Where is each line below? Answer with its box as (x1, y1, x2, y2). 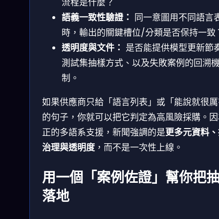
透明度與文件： (62, 41, 123, 54)
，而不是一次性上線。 (95, 141, 183, 153)
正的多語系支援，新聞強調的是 (42, 126, 165, 138)
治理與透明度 (42, 141, 95, 153)
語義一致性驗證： (62, 11, 132, 23)
